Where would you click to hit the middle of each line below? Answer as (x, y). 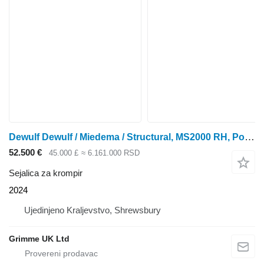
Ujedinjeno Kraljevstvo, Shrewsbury (93, 210)
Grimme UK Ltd (39, 238)
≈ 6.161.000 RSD (110, 153)
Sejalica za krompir (46, 173)
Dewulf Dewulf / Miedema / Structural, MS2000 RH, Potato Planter (250, 137)
